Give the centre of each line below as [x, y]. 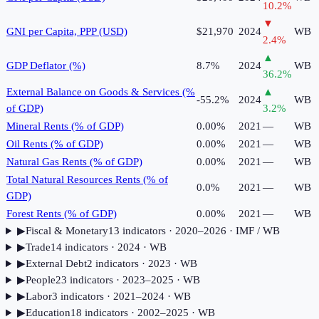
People [40, 280]
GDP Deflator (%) [46, 66]
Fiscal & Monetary [67, 231]
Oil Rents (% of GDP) [55, 144]
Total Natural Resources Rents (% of [87, 180]
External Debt [56, 264]
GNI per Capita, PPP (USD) [67, 32]
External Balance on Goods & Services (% [101, 92]
